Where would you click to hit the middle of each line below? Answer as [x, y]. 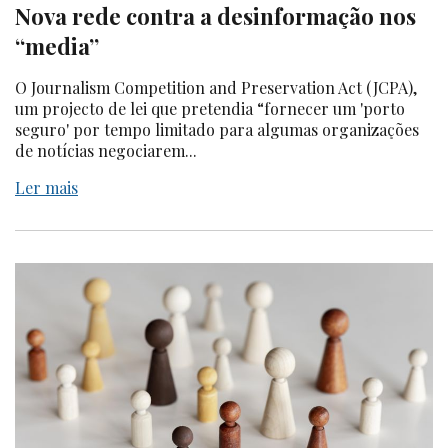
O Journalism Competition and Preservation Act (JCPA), [216, 88]
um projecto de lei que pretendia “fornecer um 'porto [210, 109]
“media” [57, 46]
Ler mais [46, 188]
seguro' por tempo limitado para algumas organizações [217, 130]
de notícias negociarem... [106, 151]
